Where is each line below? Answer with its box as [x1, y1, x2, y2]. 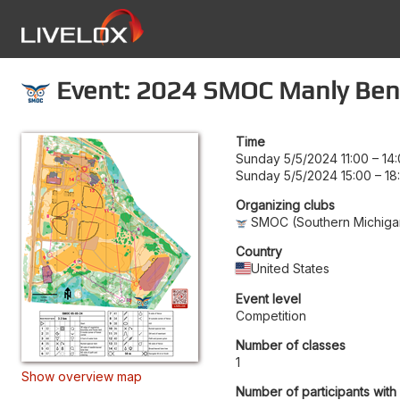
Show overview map [21, 368, 142, 384]
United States [251, 260, 330, 276]
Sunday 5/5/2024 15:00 [236, 167, 371, 183]
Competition [236, 307, 306, 323]
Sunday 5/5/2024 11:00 [236, 150, 369, 166]
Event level [236, 290, 301, 306]
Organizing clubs [236, 196, 335, 212]
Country [236, 243, 282, 259]
